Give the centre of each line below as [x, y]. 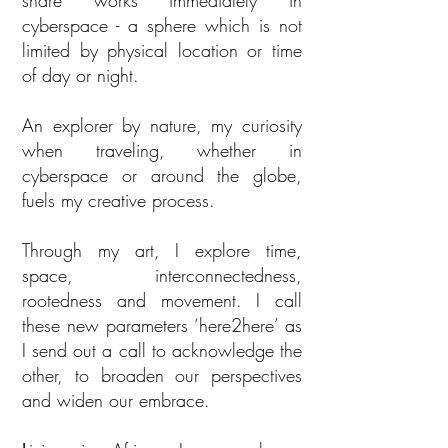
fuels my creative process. [118, 200]
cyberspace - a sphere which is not [162, 25]
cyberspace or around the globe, [162, 175]
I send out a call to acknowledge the [162, 350]
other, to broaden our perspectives [162, 375]
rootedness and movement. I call [162, 300]
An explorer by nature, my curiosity [162, 125]
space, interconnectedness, [162, 275]
